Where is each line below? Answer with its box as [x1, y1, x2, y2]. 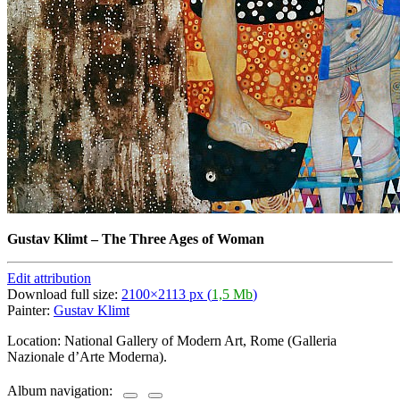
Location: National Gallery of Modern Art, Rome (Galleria [7, 332, 337, 348]
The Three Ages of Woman [102, 230, 264, 246]
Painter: [7, 302, 54, 318]
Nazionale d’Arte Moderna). [7, 348, 167, 364]
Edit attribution [7, 270, 91, 286]
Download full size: [7, 286, 121, 302]
